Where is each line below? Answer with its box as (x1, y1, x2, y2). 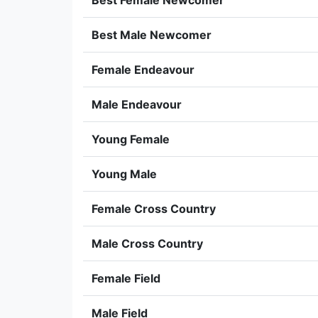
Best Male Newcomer (92, 28, 212, 42)
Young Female (92, 132, 170, 146)
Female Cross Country (92, 202, 216, 216)
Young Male (92, 167, 157, 181)
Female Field (92, 271, 160, 285)
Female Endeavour (92, 62, 194, 77)
